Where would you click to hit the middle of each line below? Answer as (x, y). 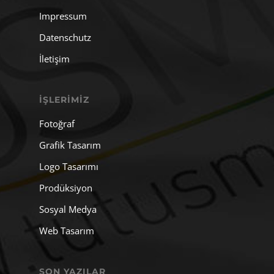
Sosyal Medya (68, 209)
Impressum (63, 16)
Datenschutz (65, 37)
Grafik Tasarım (70, 145)
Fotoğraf (57, 124)
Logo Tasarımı (69, 166)
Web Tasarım (67, 231)
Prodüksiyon (66, 188)
